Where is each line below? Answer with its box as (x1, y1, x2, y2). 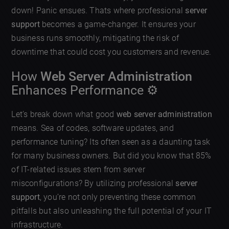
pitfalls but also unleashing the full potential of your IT (11, 205, 212, 216)
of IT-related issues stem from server (11, 164, 145, 174)
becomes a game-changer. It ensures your (39, 19, 196, 30)
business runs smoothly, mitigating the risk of (11, 33, 179, 43)
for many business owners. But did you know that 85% (11, 150, 212, 161)
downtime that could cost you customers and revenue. (11, 47, 212, 57)
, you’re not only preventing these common (39, 192, 196, 202)
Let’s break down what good (11, 109, 117, 119)
